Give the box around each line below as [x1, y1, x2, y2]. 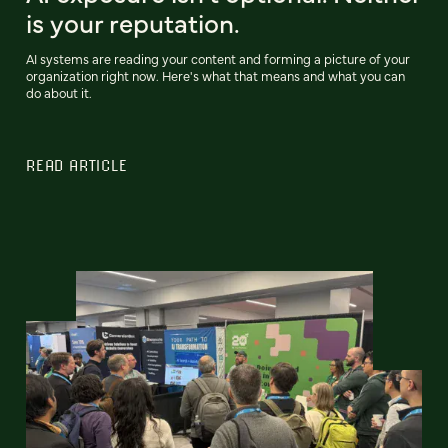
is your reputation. [26, 4, 240, 41]
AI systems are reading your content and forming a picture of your [26, 50, 410, 68]
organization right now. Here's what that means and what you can [26, 67, 405, 85]
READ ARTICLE [26, 156, 128, 175]
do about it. [26, 84, 92, 102]
